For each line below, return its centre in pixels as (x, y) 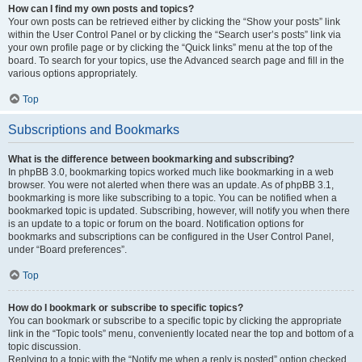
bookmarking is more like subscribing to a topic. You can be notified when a (173, 198)
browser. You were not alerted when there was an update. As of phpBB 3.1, (171, 185)
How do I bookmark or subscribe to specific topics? (126, 308)
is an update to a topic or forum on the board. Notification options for (156, 224)
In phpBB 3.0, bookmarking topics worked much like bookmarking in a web (171, 172)
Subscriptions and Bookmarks (94, 130)
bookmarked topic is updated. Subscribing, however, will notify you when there (179, 211)
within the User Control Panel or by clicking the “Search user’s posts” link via (175, 35)
